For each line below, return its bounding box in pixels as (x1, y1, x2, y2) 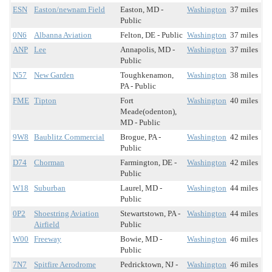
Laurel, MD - (120, 183, 162, 193)
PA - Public (120, 81, 156, 91)
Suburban (34, 183, 66, 193)
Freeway (34, 234, 61, 244)
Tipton (34, 96, 56, 106)
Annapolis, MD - (120, 45, 175, 55)
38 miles (230, 70, 258, 80)
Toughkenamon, (120, 70, 174, 80)
